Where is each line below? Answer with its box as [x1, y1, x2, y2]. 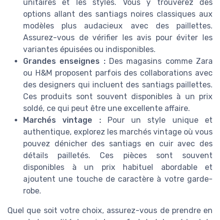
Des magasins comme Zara [105, 56, 213, 66]
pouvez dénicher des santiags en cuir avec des [23, 138, 213, 148]
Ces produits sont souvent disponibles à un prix [23, 91, 213, 101]
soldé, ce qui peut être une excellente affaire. [23, 103, 190, 113]
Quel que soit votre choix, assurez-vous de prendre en [7, 205, 213, 215]
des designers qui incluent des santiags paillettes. [23, 80, 213, 89]
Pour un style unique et [101, 115, 213, 125]
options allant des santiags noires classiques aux [23, 9, 213, 19]
